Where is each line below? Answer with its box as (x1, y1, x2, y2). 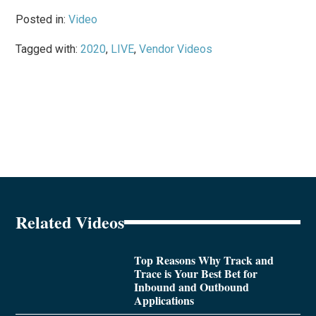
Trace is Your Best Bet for (133, 265, 257, 282)
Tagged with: (16, 42, 81, 56)
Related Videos (16, 209, 125, 235)
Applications (133, 292, 194, 309)
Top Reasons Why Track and (133, 252, 274, 269)
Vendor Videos (139, 42, 213, 56)
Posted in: (16, 13, 69, 27)
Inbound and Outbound (133, 279, 249, 296)
